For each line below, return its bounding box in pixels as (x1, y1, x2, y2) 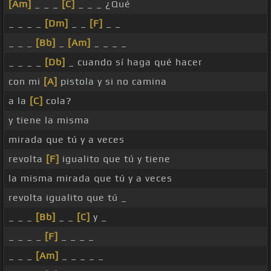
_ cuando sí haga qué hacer (65, 56, 203, 68)
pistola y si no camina (57, 76, 167, 88)
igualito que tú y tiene (59, 153, 171, 165)
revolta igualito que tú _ (8, 192, 127, 204)
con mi (8, 76, 44, 88)
